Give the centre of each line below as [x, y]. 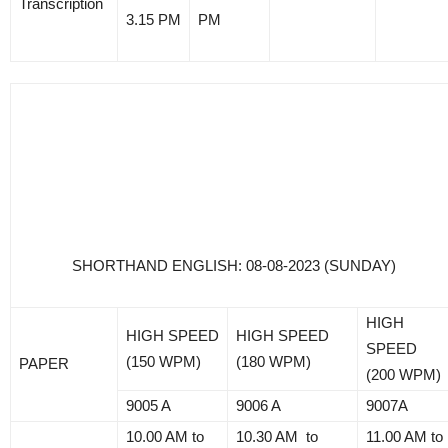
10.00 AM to [165, 436]
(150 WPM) [163, 361]
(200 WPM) [403, 374]
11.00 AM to [404, 436]
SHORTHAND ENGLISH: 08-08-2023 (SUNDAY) [233, 265]
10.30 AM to [277, 436]
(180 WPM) [273, 361]
